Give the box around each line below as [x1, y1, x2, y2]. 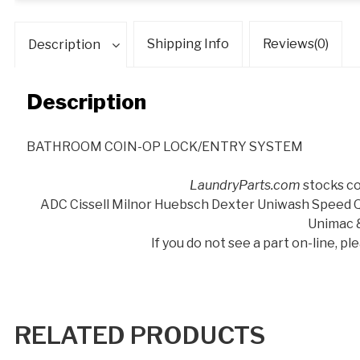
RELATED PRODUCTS [14, 320, 265, 350]
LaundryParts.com [190, 177, 301, 193]
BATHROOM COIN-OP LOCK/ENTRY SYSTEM [27, 138, 303, 154]
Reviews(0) [263, 35, 329, 51]
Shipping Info [147, 35, 229, 51]
